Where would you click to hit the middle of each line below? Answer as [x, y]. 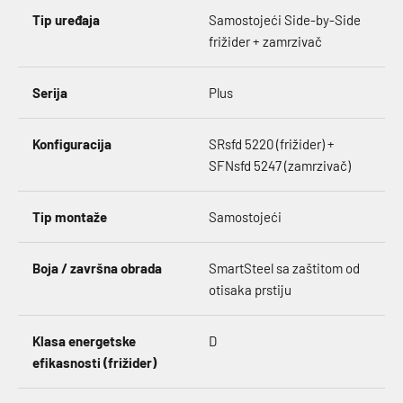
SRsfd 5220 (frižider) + [272, 144]
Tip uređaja [66, 20]
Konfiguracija [72, 144]
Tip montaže [70, 217]
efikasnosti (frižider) [94, 363]
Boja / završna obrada [97, 268]
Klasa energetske [84, 341]
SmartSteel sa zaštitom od [284, 268]
